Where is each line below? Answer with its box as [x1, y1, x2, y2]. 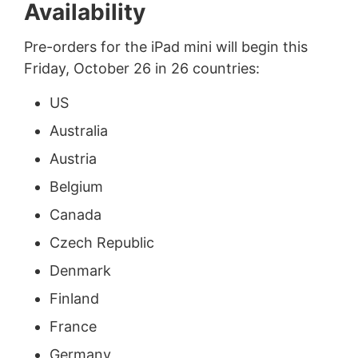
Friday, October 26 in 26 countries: [23, 59, 260, 77]
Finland [49, 289, 99, 307]
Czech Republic [49, 233, 154, 251]
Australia [49, 121, 108, 139]
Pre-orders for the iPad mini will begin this [23, 38, 308, 55]
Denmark [49, 261, 111, 279]
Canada [49, 205, 101, 223]
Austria [49, 149, 97, 167]
